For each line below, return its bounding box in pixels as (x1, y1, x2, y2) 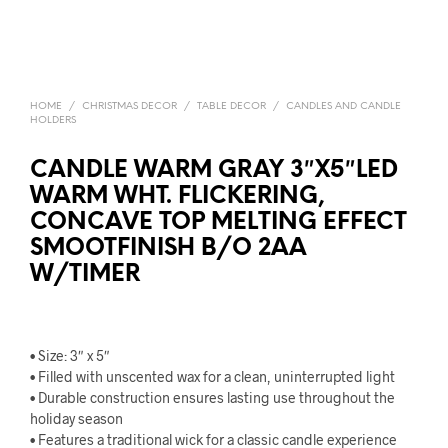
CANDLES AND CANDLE (286, 101, 401, 112)
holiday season (30, 410, 123, 427)
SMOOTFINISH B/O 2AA (30, 237, 307, 261)
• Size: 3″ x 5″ (30, 347, 110, 364)
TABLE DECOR (197, 101, 266, 112)
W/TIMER (30, 263, 140, 287)
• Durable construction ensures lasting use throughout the (30, 389, 395, 406)
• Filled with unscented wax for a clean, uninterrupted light (30, 368, 395, 385)
